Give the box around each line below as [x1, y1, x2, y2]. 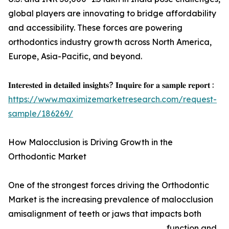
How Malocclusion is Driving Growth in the [8, 137, 173, 148]
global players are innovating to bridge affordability [8, 8, 216, 19]
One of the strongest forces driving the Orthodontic [8, 180, 209, 191]
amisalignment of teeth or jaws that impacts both [8, 209, 201, 219]
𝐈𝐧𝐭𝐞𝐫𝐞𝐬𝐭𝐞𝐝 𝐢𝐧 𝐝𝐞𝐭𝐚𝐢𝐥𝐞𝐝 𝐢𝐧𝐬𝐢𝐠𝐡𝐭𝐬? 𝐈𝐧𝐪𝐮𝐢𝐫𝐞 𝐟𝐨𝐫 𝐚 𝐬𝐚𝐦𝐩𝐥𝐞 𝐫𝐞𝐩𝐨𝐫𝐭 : [8, 80, 214, 90]
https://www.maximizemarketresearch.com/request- [8, 94, 217, 105]
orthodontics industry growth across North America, [8, 37, 212, 48]
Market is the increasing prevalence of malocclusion [8, 194, 213, 205]
